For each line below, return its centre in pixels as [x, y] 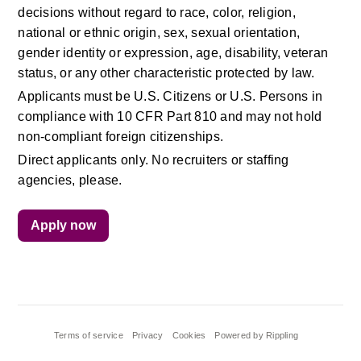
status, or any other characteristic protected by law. [166, 73]
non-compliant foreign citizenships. [121, 137]
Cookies [189, 335]
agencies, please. [70, 180]
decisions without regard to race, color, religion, [157, 12]
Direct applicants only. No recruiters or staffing [154, 160]
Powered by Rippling [257, 335]
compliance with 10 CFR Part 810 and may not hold [170, 116]
